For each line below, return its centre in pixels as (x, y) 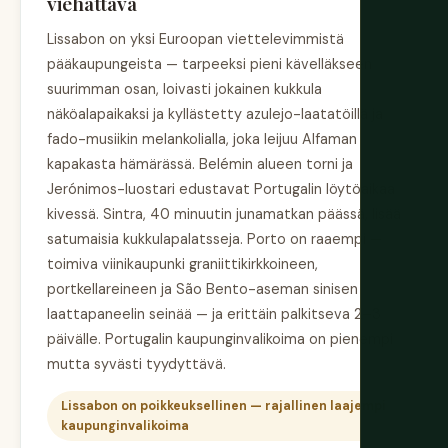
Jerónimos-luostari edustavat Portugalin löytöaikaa (221, 188)
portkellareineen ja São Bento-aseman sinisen (202, 288)
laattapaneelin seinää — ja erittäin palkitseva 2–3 (214, 313)
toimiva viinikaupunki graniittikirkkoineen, (182, 263)
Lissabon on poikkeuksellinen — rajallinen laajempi (223, 405)
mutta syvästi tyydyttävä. (136, 363)
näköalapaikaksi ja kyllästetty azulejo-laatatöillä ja (215, 113)
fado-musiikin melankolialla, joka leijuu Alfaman (202, 138)
